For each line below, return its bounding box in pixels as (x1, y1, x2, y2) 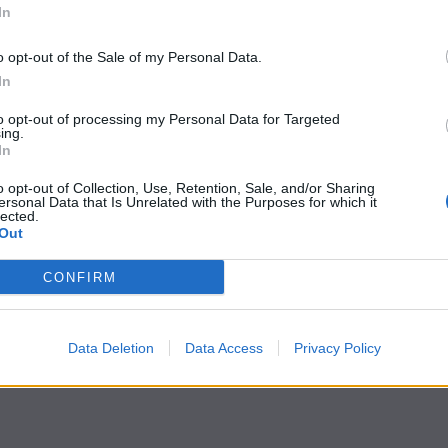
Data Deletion (67, 340, 154, 356)
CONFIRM (42, 269, 117, 285)
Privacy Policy (293, 340, 381, 356)
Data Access (184, 340, 263, 356)
